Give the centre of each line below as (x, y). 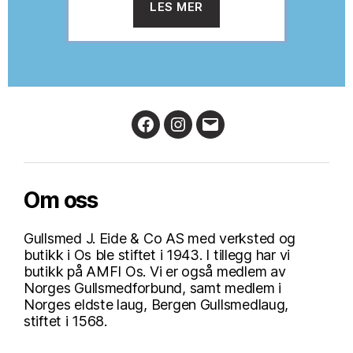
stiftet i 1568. (65, 321)
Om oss (61, 200)
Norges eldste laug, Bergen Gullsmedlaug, (156, 304)
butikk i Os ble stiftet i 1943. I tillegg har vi (157, 255)
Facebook (177, 134)
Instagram (209, 134)
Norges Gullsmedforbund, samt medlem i (153, 288)
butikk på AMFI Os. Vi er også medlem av (155, 271)
